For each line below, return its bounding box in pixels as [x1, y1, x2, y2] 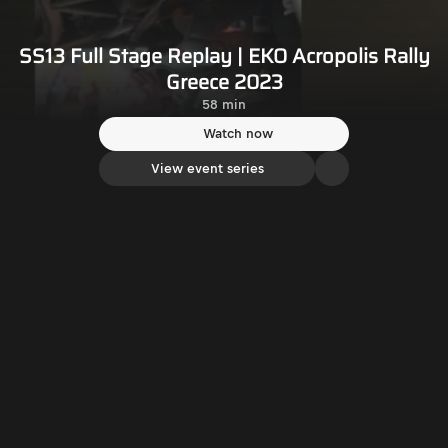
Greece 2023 [165, 65, 283, 98]
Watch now [203, 126, 273, 142]
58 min [202, 96, 246, 112]
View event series [150, 161, 264, 176]
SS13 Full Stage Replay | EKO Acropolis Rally [18, 39, 430, 72]
